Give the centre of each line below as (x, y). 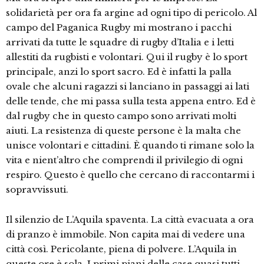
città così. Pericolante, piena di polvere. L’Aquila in (121, 249)
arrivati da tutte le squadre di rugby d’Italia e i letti (120, 42)
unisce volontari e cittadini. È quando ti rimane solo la (130, 146)
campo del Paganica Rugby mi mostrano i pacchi (119, 28)
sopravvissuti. (37, 190)
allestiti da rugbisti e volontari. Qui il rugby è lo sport (127, 57)
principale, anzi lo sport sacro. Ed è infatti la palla (119, 72)
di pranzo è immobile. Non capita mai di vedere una (126, 235)
